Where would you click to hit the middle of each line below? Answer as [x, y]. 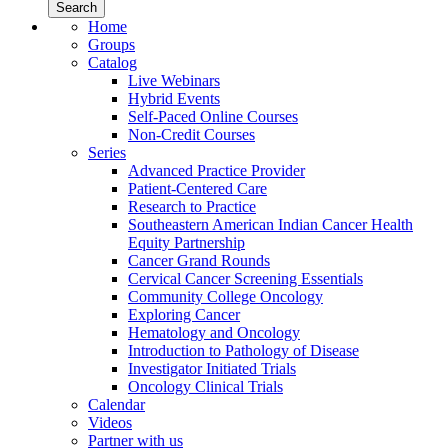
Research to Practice [192, 206]
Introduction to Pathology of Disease [243, 350]
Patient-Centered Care [197, 188]
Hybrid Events [174, 98]
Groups [111, 44]
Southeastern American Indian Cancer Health [270, 224]
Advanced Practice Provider [216, 170]
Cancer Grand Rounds [199, 260]
